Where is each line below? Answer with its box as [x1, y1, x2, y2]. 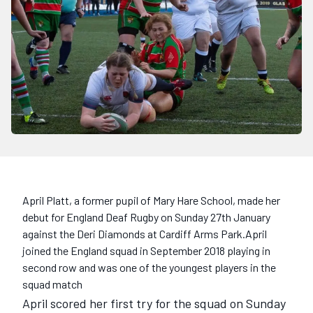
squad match [22, 277, 82, 291]
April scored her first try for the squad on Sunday [22, 296, 286, 312]
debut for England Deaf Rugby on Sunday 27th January [22, 210, 270, 224]
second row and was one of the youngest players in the [22, 261, 276, 275]
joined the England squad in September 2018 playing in [22, 244, 270, 258]
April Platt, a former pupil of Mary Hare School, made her [22, 194, 280, 208]
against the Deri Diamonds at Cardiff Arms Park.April [22, 227, 267, 241]
